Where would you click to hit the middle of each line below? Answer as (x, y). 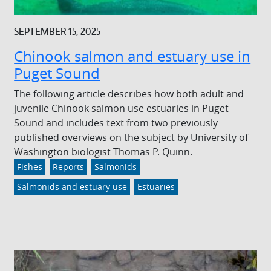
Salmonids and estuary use (72, 187)
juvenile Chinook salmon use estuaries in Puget (122, 109)
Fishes (30, 167)
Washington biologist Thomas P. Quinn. (103, 152)
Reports (69, 167)
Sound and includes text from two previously (116, 123)
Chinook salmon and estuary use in (132, 57)
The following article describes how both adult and (129, 94)
